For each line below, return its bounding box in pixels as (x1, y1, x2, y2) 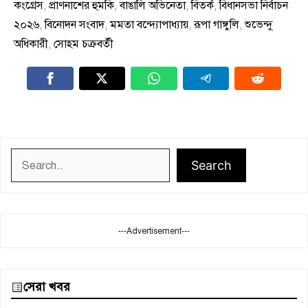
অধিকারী (14, 37, 48, 52)
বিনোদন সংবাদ (45, 18, 104, 32)
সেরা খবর (23, 279, 70, 295)
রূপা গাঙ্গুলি (194, 18, 239, 32)
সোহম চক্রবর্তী (54, 37, 113, 52)
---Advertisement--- (118, 226, 190, 236)
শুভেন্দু (245, 18, 272, 32)
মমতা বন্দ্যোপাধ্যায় (110, 18, 188, 32)
